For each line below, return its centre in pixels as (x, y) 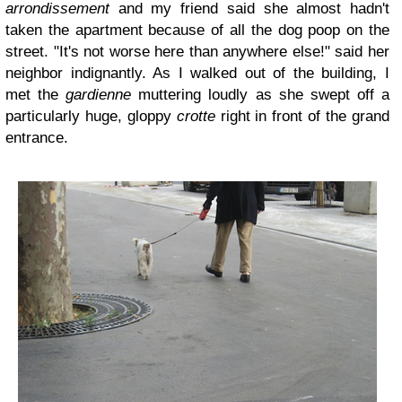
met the (36, 95)
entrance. (37, 138)
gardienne (99, 95)
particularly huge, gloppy (91, 116)
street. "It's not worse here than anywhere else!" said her (197, 52)
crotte (198, 116)
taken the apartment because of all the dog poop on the (197, 30)
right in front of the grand (305, 116)
